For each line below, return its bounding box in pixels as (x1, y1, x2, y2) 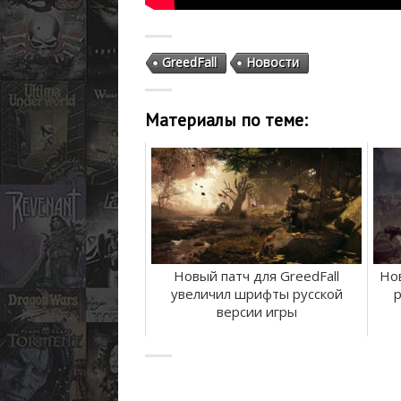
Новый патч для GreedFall (174, 266, 339, 285)
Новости (246, 54, 299, 72)
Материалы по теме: (145, 107, 308, 131)
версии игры (216, 302, 297, 320)
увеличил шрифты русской (170, 284, 343, 303)
